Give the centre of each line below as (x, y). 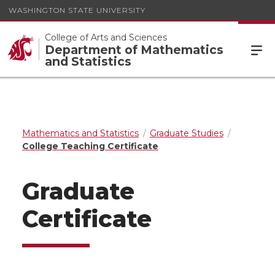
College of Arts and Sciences (106, 37)
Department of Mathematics (134, 49)
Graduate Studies (186, 133)
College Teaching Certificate (90, 146)
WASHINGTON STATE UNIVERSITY (77, 10)
